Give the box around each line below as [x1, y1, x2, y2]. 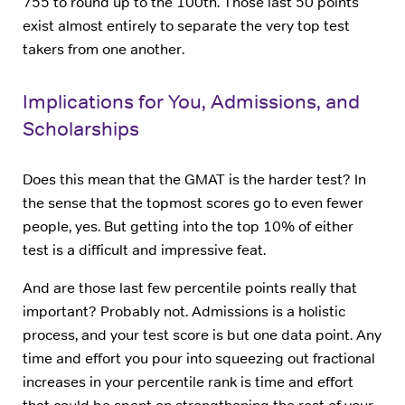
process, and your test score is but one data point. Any [23, 325, 381, 345]
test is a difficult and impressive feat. [23, 240, 266, 260]
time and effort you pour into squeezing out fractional [23, 349, 375, 369]
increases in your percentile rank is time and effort [23, 372, 353, 392]
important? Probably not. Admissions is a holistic [23, 302, 345, 322]
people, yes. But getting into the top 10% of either [23, 217, 353, 237]
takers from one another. [23, 40, 184, 60]
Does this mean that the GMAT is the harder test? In [23, 170, 366, 190]
